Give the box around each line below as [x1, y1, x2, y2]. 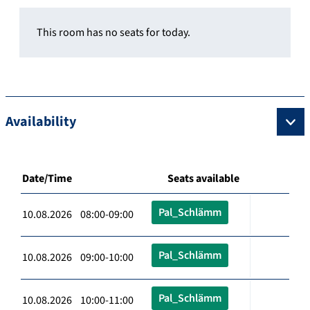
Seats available [167, 170, 239, 186]
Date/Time [22, 170, 72, 186]
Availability [6, 111, 76, 131]
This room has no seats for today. [37, 24, 190, 40]
